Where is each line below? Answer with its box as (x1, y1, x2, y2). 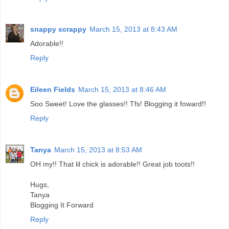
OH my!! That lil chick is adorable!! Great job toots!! (30, 159, 195, 168)
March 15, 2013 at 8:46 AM (78, 85, 166, 94)
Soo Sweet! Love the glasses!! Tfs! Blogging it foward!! (30, 99, 206, 108)
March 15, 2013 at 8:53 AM (54, 145, 142, 154)
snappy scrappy (30, 25, 86, 33)
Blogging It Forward (30, 200, 94, 209)
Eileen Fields (30, 85, 75, 94)
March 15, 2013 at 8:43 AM (89, 25, 177, 33)
